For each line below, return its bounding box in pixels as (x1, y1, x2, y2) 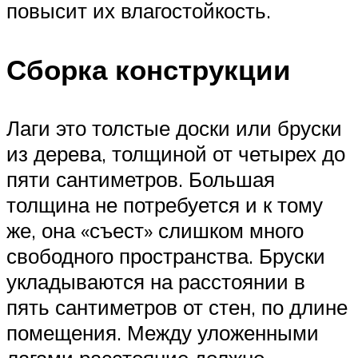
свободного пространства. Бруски (6, 242, 325, 268)
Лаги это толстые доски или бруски (6, 114, 342, 141)
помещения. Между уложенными (6, 319, 319, 345)
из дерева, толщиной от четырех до (6, 140, 345, 166)
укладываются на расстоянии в (6, 268, 305, 294)
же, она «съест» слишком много (6, 217, 304, 243)
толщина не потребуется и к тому (6, 191, 323, 217)
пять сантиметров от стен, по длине (6, 293, 348, 320)
